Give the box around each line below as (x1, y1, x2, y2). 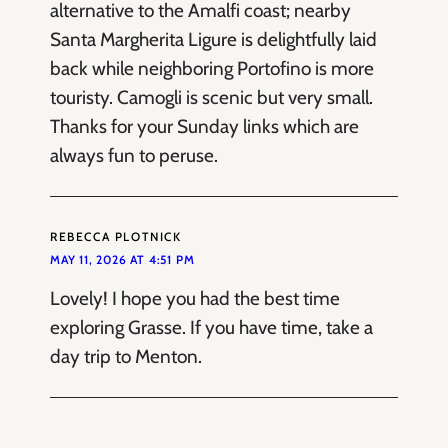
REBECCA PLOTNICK (50, 228, 182, 244)
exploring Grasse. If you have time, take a (50, 315, 373, 339)
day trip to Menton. (50, 344, 202, 368)
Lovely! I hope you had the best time (50, 286, 340, 310)
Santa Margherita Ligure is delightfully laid (50, 27, 377, 51)
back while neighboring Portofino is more (50, 56, 374, 80)
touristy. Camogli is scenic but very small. (50, 85, 373, 109)
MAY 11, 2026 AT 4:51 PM (50, 251, 195, 267)
